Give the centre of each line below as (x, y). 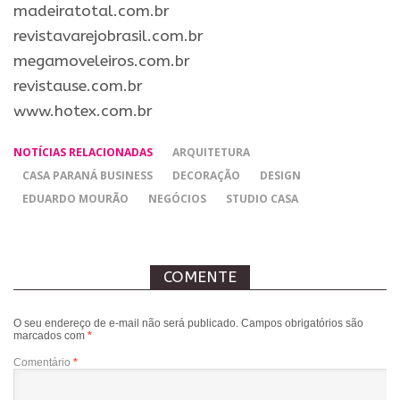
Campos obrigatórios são (302, 323)
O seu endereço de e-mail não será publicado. (126, 323)
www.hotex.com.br (83, 111)
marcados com (50, 335)
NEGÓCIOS (177, 198)
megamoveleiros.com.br (102, 61)
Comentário (43, 362)
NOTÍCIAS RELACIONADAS (83, 152)
